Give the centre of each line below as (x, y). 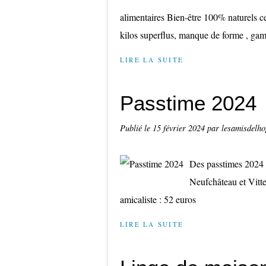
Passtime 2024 (188, 103)
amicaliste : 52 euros (158, 199)
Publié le (136, 128)
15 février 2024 (180, 128)
